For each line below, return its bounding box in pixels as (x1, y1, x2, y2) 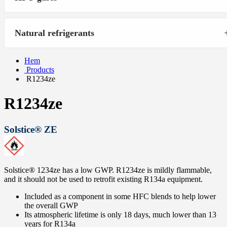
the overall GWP (24, 201, 78, 210)
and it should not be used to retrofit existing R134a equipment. (4, 174, 203, 183)
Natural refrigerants (15, 28, 94, 38)
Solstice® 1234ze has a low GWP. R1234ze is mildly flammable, (4, 165, 212, 174)
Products (26, 65, 54, 74)
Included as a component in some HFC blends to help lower (24, 192, 216, 201)
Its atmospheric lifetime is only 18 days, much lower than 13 (24, 210, 216, 219)
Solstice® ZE (4, 124, 57, 135)
